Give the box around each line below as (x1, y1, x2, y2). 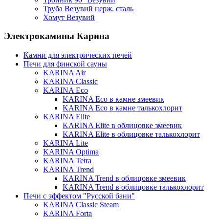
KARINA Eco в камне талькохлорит (63, 103, 182, 112)
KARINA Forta (43, 209, 92, 218)
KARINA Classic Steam (43, 200, 119, 209)
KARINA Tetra (43, 156, 91, 165)
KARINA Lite (43, 138, 88, 147)
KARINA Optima (43, 147, 99, 156)
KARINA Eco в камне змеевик (63, 94, 164, 103)
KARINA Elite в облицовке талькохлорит (63, 130, 200, 138)
